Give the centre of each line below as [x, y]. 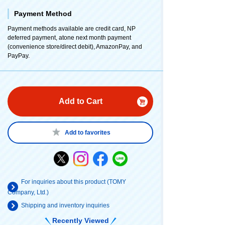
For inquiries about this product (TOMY [74, 182]
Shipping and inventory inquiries [65, 206]
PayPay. [19, 56]
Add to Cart [80, 101]
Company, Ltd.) [28, 193]
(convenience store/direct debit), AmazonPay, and [75, 47]
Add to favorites [88, 133]
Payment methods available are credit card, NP [72, 29]
